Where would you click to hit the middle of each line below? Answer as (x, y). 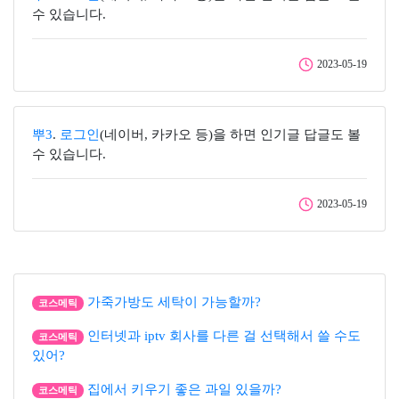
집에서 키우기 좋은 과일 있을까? (184, 389)
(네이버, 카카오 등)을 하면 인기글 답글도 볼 (230, 134)
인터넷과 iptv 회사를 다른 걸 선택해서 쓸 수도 (224, 336)
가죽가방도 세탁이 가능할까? (174, 302)
